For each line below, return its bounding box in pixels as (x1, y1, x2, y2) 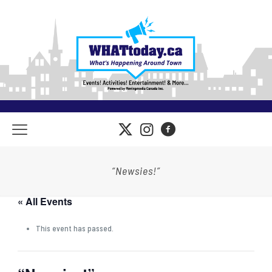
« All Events (17, 194, 72, 208)
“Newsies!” (112, 163, 160, 177)
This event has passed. (35, 223, 114, 233)
